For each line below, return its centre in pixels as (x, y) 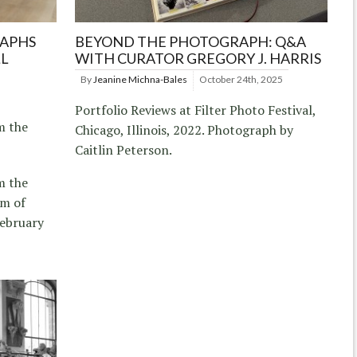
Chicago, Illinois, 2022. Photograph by (184, 129)
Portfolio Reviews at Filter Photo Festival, (196, 110)
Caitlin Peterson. (124, 149)
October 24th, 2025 (241, 79)
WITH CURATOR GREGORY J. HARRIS (198, 58)
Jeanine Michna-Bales (141, 79)
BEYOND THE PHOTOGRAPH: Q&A (191, 41)
